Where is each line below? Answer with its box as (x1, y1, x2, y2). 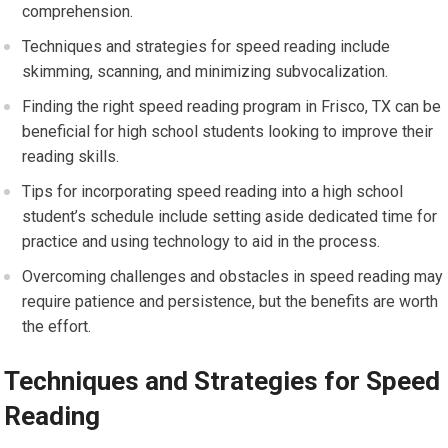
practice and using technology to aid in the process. (22, 232, 381, 252)
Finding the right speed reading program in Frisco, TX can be (22, 97, 442, 117)
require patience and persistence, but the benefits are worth (22, 292, 439, 312)
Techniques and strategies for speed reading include (22, 37, 391, 57)
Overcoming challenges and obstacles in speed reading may (22, 267, 444, 287)
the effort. (22, 317, 92, 337)
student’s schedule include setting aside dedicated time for (22, 207, 438, 227)
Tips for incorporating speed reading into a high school (22, 182, 404, 202)
